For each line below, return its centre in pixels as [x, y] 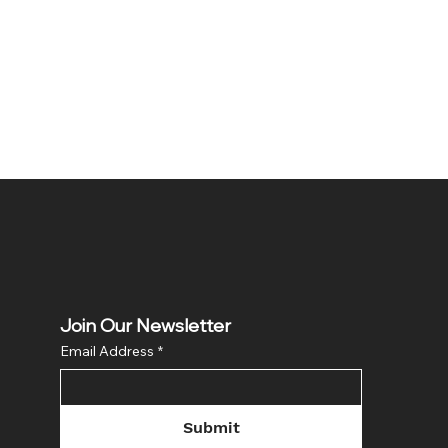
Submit [211, 427]
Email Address [107, 350]
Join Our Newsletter [146, 327]
